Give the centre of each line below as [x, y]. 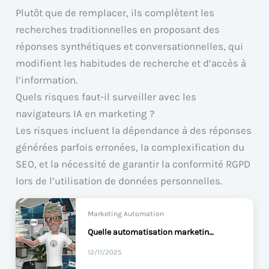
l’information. [47, 80]
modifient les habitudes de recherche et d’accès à [131, 63]
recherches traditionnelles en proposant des [118, 30]
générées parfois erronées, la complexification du [130, 147]
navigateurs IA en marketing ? [85, 114]
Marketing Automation [126, 214]
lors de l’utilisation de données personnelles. [119, 181]
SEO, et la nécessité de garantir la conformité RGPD [133, 164]
